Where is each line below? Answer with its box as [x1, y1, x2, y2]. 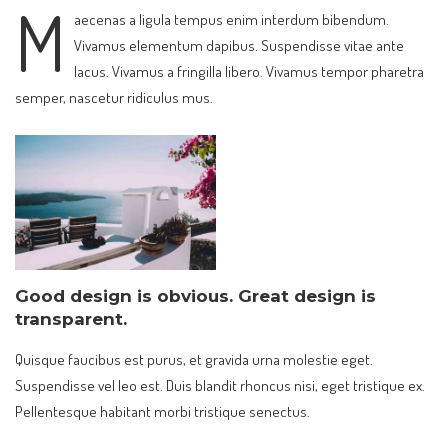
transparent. [15, 308, 127, 329]
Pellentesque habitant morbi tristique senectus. [15, 401, 310, 422]
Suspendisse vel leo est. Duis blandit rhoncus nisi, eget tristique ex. [15, 375, 425, 396]
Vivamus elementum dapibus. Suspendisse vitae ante [73, 34, 404, 55]
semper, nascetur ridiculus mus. [15, 86, 213, 107]
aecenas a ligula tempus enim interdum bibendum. [73, 8, 389, 29]
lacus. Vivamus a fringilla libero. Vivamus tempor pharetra [73, 60, 424, 81]
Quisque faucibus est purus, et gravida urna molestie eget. [15, 349, 373, 370]
